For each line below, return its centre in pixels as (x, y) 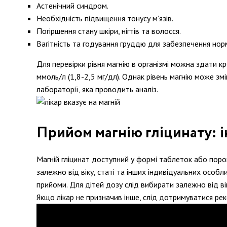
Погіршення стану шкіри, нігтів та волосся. (109, 31)
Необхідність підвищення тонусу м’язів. (105, 18)
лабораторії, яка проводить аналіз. (97, 89)
